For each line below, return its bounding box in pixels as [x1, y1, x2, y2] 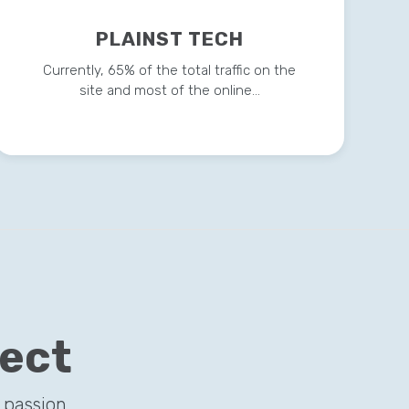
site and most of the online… [79, 82, 260, 100]
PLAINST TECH [95, 27, 244, 51]
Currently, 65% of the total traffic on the [43, 62, 297, 79]
